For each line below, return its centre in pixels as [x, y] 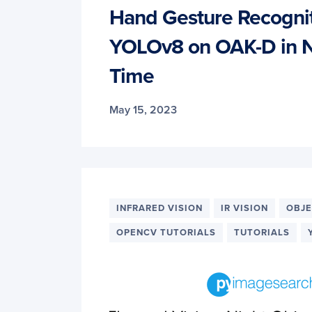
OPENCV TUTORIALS [166, 233]
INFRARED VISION [159, 208]
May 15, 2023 [143, 110]
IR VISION [244, 208]
